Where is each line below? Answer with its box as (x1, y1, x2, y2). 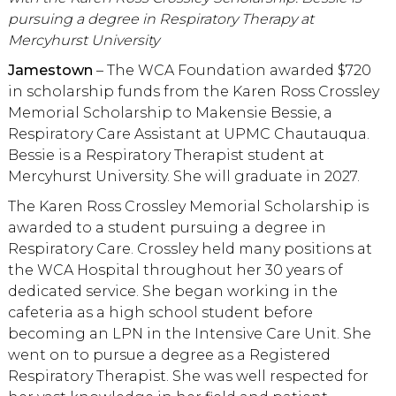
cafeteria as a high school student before (7, 304, 313, 322)
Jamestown (7, 62, 93, 80)
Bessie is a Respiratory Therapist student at (7, 147, 324, 164)
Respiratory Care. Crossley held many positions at (7, 240, 372, 258)
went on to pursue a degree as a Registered (7, 346, 331, 364)
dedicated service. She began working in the (7, 283, 338, 301)
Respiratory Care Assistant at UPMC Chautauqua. (7, 126, 369, 143)
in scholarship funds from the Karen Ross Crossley (7, 83, 379, 101)
